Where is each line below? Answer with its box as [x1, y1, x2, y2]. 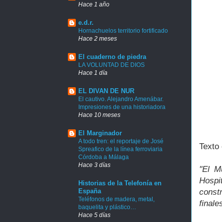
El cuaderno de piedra [78, 53, 146, 61]
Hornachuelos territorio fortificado [78, 27, 168, 35]
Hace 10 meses [78, 111, 120, 118]
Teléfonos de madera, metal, [78, 196, 155, 203]
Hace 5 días [78, 212, 111, 219]
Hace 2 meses [78, 35, 117, 42]
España [78, 187, 101, 195]
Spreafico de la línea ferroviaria [78, 146, 163, 153]
